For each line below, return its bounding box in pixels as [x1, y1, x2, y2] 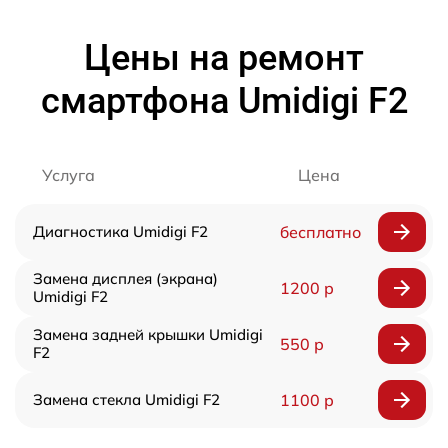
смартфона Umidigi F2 [40, 80, 408, 123]
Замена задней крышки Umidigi [33, 325, 263, 345]
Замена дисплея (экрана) [33, 269, 218, 289]
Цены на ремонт [84, 37, 364, 80]
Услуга [42, 165, 95, 186]
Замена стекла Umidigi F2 [33, 390, 220, 410]
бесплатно [279, 222, 361, 243]
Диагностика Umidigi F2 [33, 222, 208, 242]
